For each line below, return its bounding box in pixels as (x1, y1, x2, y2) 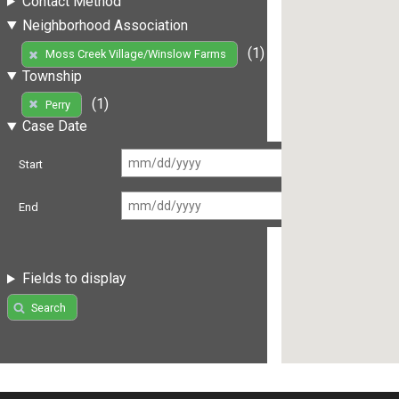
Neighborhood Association (21, 16, 188, 34)
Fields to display (21, 270, 126, 288)
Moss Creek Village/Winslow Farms (45, 47, 226, 61)
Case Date (21, 118, 87, 135)
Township (21, 67, 82, 85)
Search (30, 300, 66, 314)
